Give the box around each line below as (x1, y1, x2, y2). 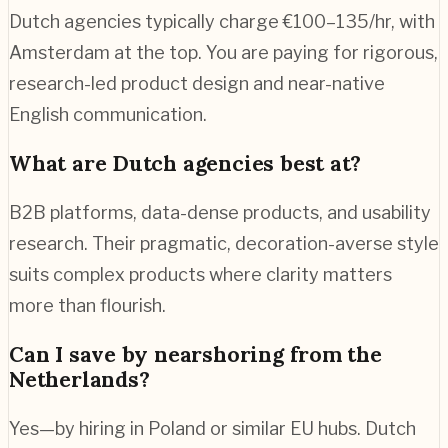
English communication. (9, 103, 207, 125)
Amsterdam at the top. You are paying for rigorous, (9, 41, 438, 63)
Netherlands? (9, 365, 150, 393)
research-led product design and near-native (9, 72, 385, 94)
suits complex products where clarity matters (9, 263, 392, 285)
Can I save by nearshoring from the (9, 340, 382, 368)
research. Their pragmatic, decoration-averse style (9, 232, 439, 254)
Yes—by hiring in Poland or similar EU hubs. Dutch (9, 417, 416, 439)
